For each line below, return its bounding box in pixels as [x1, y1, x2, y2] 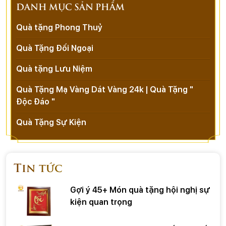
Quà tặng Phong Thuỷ [16, 23, 102, 33]
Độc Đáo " [16, 97, 55, 107]
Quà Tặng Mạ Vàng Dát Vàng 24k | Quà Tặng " [16, 85, 193, 95]
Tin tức [14, 158, 63, 176]
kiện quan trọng [70, 197, 132, 207]
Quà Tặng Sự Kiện [16, 118, 86, 128]
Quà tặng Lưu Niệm [16, 64, 92, 74]
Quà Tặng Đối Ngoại [16, 43, 93, 53]
